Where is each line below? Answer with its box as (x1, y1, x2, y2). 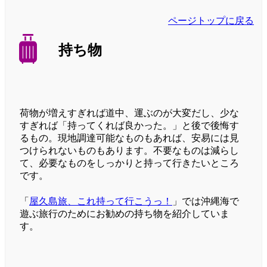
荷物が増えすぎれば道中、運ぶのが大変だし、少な (20, 108, 239, 119)
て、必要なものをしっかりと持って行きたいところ (20, 158, 239, 169)
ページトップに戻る (168, 15, 254, 26)
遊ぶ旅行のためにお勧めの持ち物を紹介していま (20, 209, 229, 219)
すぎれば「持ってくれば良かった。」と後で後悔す (20, 120, 239, 131)
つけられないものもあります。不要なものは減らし (20, 145, 239, 156)
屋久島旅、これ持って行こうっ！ (29, 196, 172, 207)
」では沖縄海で (172, 196, 239, 207)
